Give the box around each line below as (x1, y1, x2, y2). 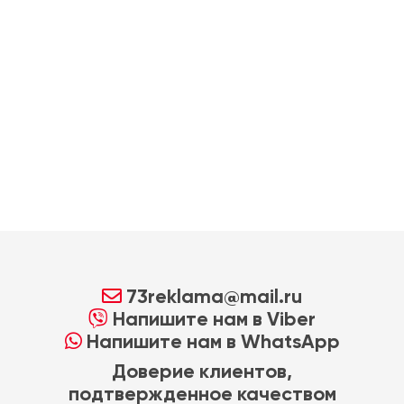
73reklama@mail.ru (122, 284, 302, 308)
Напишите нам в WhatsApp (81, 329, 340, 353)
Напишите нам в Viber (108, 307, 316, 331)
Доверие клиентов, (112, 359, 292, 383)
